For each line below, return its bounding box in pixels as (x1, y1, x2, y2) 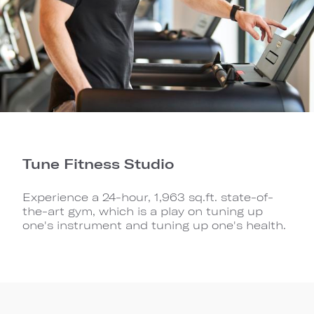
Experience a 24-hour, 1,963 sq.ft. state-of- (22, 190, 273, 203)
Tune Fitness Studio (22, 155, 174, 172)
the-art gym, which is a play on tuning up (22, 204, 263, 217)
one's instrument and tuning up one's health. (22, 218, 286, 231)
